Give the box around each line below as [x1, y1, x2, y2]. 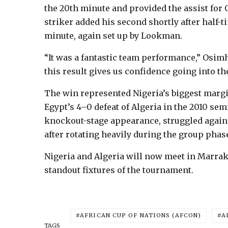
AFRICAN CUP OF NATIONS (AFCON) [80, 211, 202, 219]
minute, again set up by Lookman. [44, 30, 182, 41]
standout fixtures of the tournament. [44, 164, 193, 175]
